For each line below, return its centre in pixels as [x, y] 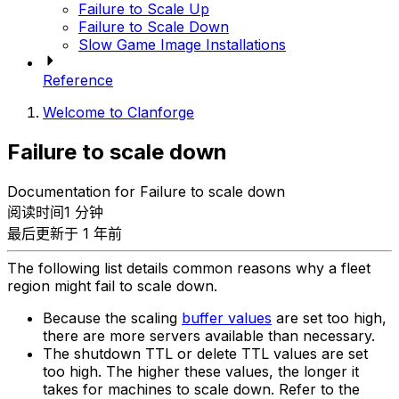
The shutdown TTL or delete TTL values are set [205, 354]
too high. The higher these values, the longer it [201, 372]
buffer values [227, 318]
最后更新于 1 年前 [65, 234]
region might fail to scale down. [112, 286]
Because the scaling [112, 318]
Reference [78, 81]
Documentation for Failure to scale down [146, 192]
